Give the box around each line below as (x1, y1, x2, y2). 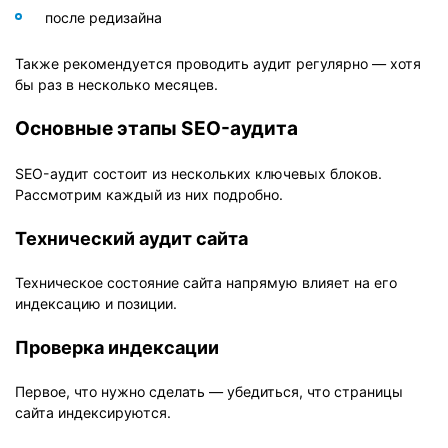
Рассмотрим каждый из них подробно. (15, 185, 283, 203)
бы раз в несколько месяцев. (15, 75, 218, 93)
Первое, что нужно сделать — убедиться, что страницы (15, 382, 403, 400)
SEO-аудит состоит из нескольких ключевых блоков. (15, 164, 382, 182)
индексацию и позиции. (15, 294, 177, 312)
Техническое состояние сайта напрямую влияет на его (15, 273, 397, 291)
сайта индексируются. (15, 403, 171, 421)
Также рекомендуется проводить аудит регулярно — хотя (15, 54, 421, 72)
